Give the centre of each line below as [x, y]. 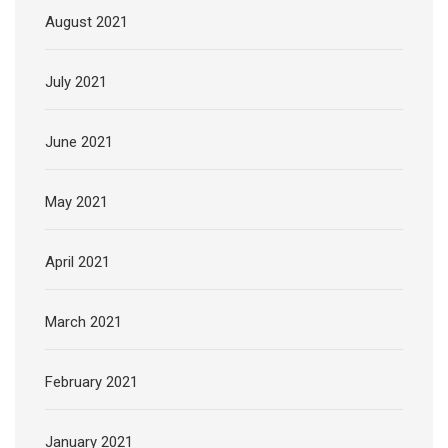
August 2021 [86, 21]
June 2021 [79, 141]
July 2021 [76, 81]
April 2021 [77, 261]
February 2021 [91, 381]
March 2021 [83, 321]
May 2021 [76, 201]
